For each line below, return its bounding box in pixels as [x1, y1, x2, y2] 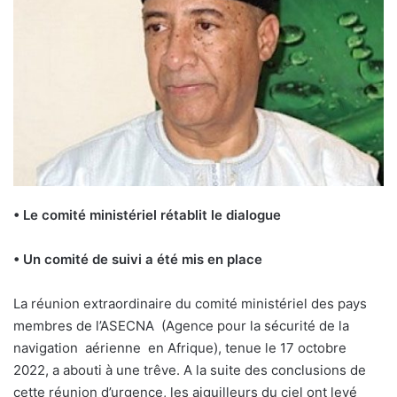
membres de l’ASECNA [13, 317, 154, 335]
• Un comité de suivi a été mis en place [13, 251, 262, 269]
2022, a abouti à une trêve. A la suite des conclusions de [13, 362, 366, 379]
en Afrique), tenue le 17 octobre [148, 339, 346, 357]
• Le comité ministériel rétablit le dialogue [13, 206, 281, 224]
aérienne [85, 339, 141, 357]
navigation [13, 339, 78, 357]
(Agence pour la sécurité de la [161, 317, 349, 335]
